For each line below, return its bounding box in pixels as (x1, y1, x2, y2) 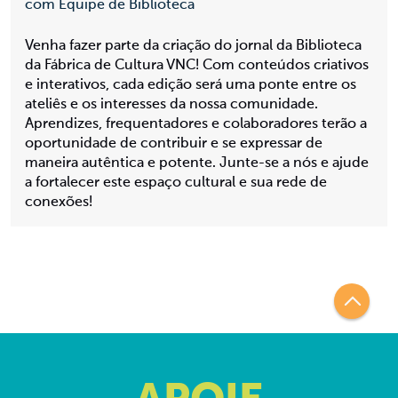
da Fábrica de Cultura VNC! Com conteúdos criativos (25, 59, 369, 73)
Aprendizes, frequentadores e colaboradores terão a (25, 117, 367, 131)
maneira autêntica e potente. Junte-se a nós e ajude (25, 156, 369, 171)
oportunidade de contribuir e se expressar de (25, 137, 322, 151)
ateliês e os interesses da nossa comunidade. (25, 98, 318, 112)
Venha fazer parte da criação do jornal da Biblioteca (25, 39, 362, 53)
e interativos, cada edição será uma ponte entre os (25, 78, 356, 92)
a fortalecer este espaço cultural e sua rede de (25, 176, 327, 190)
